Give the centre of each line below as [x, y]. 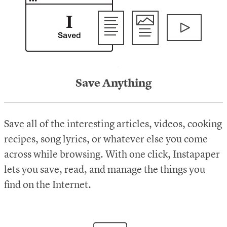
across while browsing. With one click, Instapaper [112, 155]
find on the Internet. [48, 186]
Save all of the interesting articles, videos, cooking [113, 125]
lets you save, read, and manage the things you [105, 171]
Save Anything [113, 84]
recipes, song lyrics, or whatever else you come [106, 140]
